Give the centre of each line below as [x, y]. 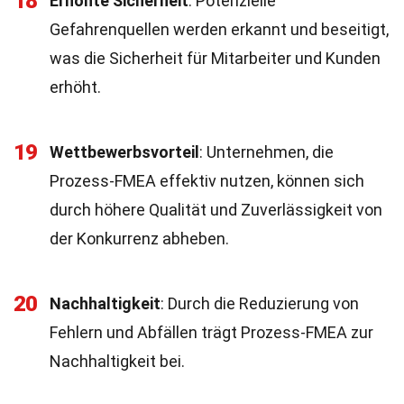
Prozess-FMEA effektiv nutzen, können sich [207, 181]
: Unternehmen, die [266, 152]
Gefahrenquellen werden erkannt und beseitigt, [219, 29]
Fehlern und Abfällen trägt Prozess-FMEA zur [211, 332]
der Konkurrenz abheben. [139, 239]
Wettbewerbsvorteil [124, 152]
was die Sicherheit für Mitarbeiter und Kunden [215, 58]
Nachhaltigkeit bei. [117, 361]
